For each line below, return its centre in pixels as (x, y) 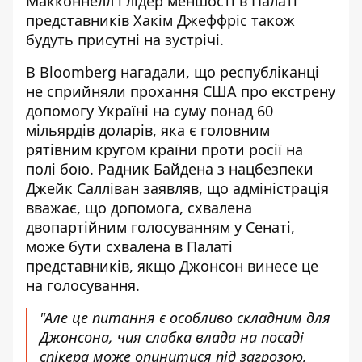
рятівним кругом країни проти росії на (164, 149)
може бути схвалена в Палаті (129, 246)
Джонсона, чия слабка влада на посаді (172, 337)
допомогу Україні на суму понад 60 (149, 111)
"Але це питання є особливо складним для (185, 318)
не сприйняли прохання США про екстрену (181, 91)
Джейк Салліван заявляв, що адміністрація (177, 188)
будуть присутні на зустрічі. (125, 40)
